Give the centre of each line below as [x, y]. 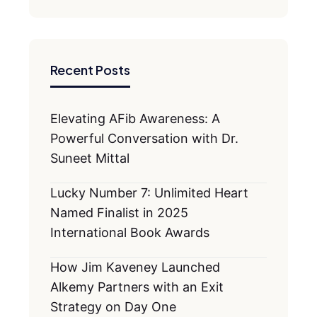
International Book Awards [130, 232]
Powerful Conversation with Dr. [144, 138]
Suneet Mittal [90, 158]
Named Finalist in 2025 [119, 213]
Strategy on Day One [113, 307]
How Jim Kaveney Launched [135, 267]
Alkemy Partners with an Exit [137, 287]
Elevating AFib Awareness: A [135, 119]
